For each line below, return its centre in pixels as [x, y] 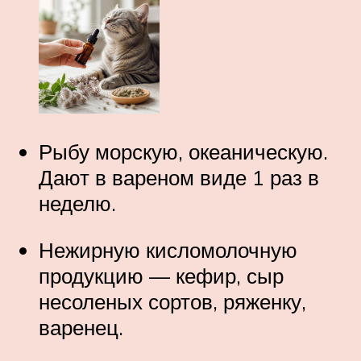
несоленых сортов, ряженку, [172, 301]
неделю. [77, 203]
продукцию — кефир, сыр [161, 275]
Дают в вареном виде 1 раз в [179, 178]
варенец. [81, 327]
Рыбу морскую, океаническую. [183, 152]
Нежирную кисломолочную [168, 249]
